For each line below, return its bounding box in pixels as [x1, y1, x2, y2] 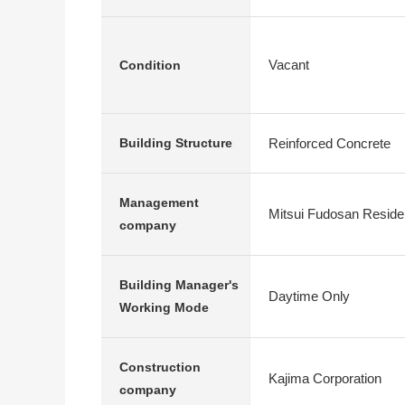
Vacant [268, 57, 309, 72]
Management [119, 195, 199, 210]
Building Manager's [119, 278, 239, 292]
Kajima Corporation [268, 371, 381, 386]
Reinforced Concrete [268, 135, 391, 151]
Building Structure [119, 136, 232, 150]
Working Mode [119, 300, 209, 315]
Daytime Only [268, 288, 350, 304]
